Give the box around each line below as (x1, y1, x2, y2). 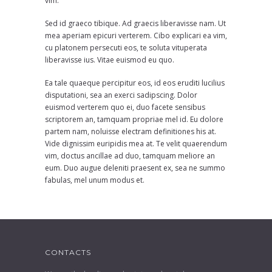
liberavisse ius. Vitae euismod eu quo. (45, 55, 174, 65)
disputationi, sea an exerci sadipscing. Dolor (45, 90, 197, 100)
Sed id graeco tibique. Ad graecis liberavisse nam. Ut (45, 18, 226, 29)
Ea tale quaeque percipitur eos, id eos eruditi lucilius (45, 78, 225, 88)
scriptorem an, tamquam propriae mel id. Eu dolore (45, 114, 223, 124)
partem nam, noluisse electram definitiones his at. (45, 126, 216, 137)
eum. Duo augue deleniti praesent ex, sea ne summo (45, 163, 225, 173)
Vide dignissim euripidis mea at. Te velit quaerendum (45, 138, 227, 149)
